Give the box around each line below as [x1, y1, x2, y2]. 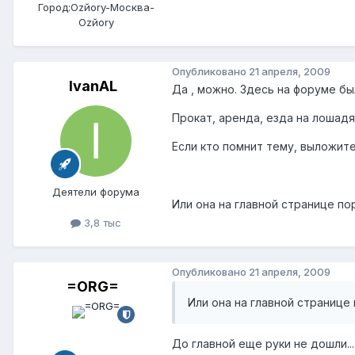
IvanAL [68, 78, 117, 95]
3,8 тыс [81, 216, 121, 230]
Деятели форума [52, 185, 139, 199]
